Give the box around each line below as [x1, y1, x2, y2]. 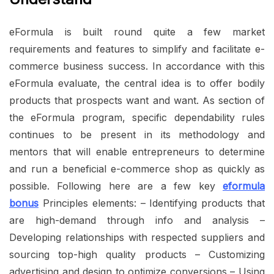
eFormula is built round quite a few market [9, 26, 265, 39]
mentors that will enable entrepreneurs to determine [9, 146, 265, 158]
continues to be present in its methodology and [9, 128, 265, 141]
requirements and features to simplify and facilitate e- [9, 43, 265, 56]
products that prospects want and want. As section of [9, 94, 265, 107]
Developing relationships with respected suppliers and [9, 231, 265, 244]
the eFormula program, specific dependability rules [9, 111, 265, 124]
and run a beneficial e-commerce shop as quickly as [9, 163, 265, 176]
